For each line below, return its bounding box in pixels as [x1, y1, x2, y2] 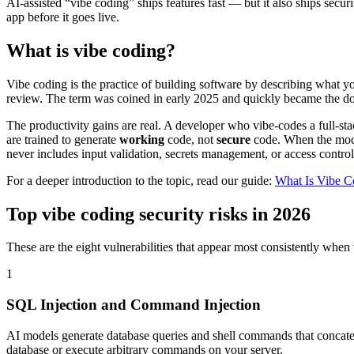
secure [217, 132, 250, 146]
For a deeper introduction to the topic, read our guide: [6, 173, 272, 187]
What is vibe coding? [6, 40, 175, 61]
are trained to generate [6, 132, 119, 146]
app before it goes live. [6, 9, 119, 24]
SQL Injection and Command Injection [6, 296, 261, 314]
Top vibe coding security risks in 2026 [6, 203, 311, 224]
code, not [164, 132, 217, 146]
